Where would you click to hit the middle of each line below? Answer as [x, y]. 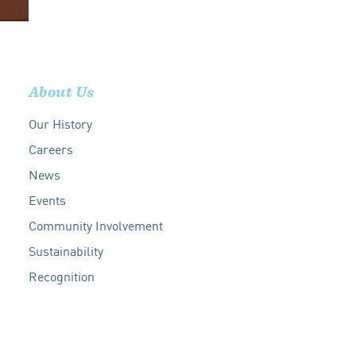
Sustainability [66, 251]
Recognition [61, 276]
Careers [50, 149]
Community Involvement [95, 225]
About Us [61, 91]
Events [47, 200]
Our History [60, 124]
